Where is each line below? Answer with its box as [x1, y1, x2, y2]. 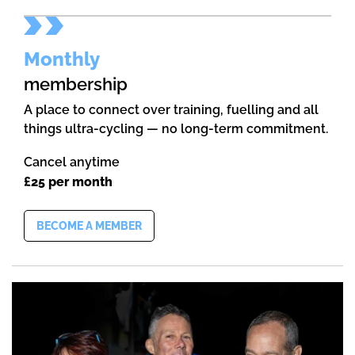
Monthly [24, 48, 100, 71]
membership [24, 74, 128, 95]
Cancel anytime [24, 155, 120, 170]
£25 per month [24, 174, 113, 190]
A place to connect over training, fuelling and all [24, 102, 319, 118]
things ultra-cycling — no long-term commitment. [24, 121, 328, 137]
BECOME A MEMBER [36, 219, 142, 233]
